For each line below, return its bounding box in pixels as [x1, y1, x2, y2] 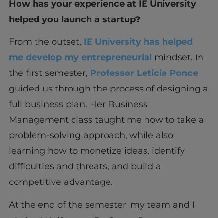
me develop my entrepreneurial [8, 52, 152, 63]
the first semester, [8, 68, 88, 79]
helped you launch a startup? [8, 14, 141, 25]
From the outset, [8, 36, 84, 48]
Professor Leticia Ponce [87, 68, 198, 79]
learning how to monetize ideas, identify [8, 145, 185, 157]
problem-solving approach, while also [8, 130, 173, 141]
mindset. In [151, 52, 203, 63]
